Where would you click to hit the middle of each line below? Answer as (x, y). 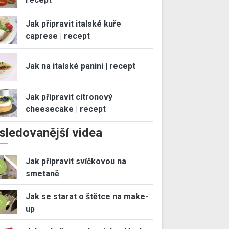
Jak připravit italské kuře (73, 24)
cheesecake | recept (65, 109)
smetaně (42, 174)
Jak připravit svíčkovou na (76, 162)
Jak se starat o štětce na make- (87, 197)
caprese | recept (58, 36)
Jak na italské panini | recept (80, 66)
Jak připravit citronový (69, 97)
